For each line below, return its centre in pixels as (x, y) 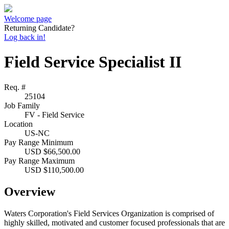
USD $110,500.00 (54, 170)
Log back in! (25, 37)
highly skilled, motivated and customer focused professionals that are (114, 222)
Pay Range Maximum (39, 161)
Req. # (15, 87)
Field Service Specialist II (93, 62)
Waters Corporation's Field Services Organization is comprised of (109, 213)
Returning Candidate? (39, 28)
